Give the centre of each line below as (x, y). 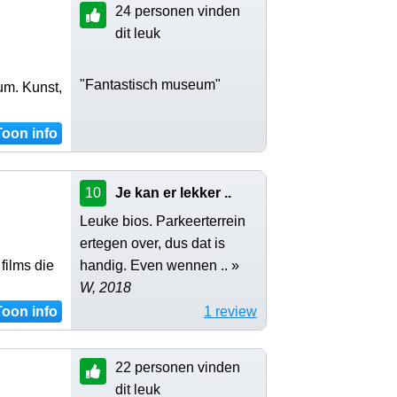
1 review (230, 311)
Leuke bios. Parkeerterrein (163, 221)
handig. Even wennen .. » (160, 265)
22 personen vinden (178, 367)
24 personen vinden (178, 11)
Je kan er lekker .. (173, 192)
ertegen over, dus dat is (152, 243)
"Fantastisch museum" (150, 84)
